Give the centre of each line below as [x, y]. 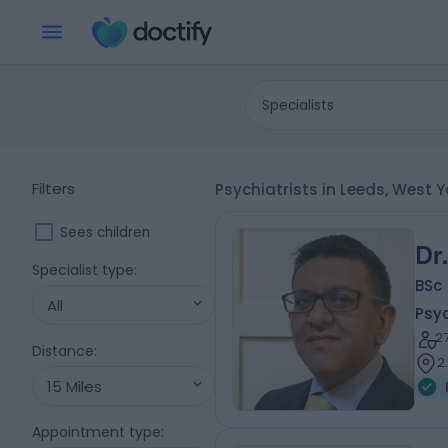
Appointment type [96, 432]
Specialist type [83, 270]
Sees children [105, 232]
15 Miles [74, 386]
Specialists [298, 105]
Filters [53, 188]
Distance [63, 351]
